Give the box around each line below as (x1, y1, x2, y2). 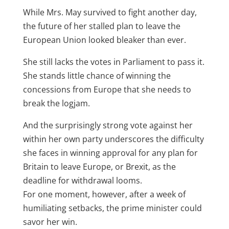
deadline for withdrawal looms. (22, 175, 142, 187)
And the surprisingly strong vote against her (22, 120, 193, 131)
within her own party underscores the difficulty (22, 133, 204, 145)
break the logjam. (22, 98, 90, 109)
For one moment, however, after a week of (22, 189, 186, 200)
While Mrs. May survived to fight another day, (22, 7, 197, 18)
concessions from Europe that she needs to (22, 84, 191, 96)
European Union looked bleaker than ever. (22, 34, 186, 46)
